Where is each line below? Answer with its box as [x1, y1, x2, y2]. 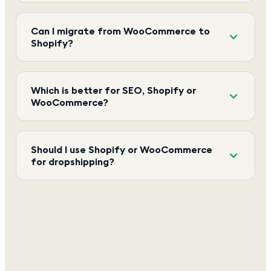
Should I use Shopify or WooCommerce [31, 143, 212, 155]
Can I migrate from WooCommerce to [31, 24, 210, 37]
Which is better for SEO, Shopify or [31, 83, 196, 96]
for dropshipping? [31, 155, 114, 168]
